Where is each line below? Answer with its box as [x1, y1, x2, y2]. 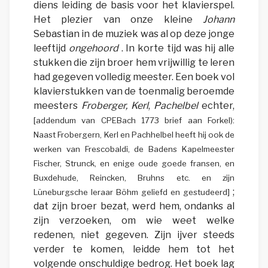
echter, [198, 100, 234, 112]
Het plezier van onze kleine [33, 14, 203, 26]
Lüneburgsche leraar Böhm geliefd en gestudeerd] [33, 187, 233, 197]
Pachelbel [154, 100, 198, 112]
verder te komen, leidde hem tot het [33, 243, 234, 255]
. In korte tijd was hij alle [118, 42, 234, 54]
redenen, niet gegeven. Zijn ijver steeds [33, 229, 234, 241]
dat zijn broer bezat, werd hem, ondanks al [33, 200, 234, 212]
